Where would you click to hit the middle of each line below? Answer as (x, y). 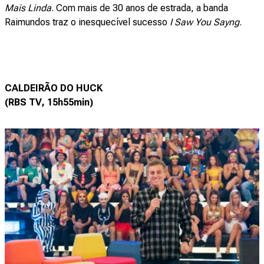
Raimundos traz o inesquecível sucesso (87, 22)
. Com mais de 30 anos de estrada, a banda (140, 8)
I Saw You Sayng (204, 22)
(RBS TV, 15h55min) (49, 102)
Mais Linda (28, 8)
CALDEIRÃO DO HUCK (54, 88)
